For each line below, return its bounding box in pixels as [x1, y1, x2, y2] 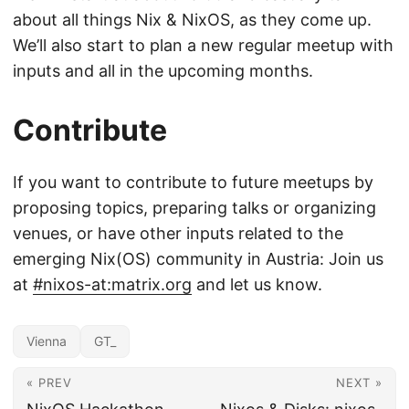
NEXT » [336, 375, 383, 390]
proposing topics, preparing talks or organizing [13, 198, 376, 217]
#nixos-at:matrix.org [33, 275, 192, 294]
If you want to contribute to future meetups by [13, 173, 373, 192]
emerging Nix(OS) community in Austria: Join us [13, 249, 383, 268]
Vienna [26, 333, 67, 349]
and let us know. [192, 275, 322, 294]
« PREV [26, 375, 72, 390]
